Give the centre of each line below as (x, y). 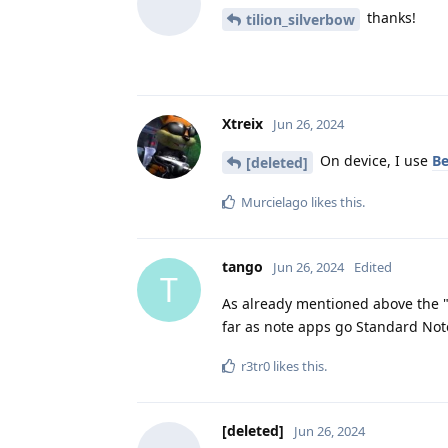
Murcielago (274, 201)
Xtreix (242, 124)
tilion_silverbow (300, 20)
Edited (373, 266)
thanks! (389, 18)
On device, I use (374, 161)
